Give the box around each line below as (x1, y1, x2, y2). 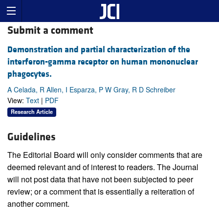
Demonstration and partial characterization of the (7, 44, 190, 56)
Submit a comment (7, 24, 93, 38)
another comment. (7, 198, 69, 210)
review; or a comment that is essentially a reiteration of (7, 186, 194, 197)
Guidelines (7, 131, 56, 144)
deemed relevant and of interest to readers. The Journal (7, 161, 198, 173)
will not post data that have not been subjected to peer (7, 174, 193, 185)
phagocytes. (7, 68, 52, 80)
